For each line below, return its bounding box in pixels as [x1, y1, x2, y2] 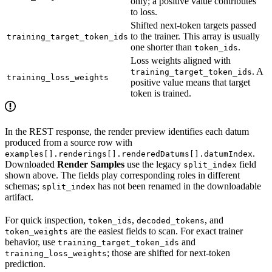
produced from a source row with [5, 137, 132, 148]
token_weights [5, 227, 68, 237]
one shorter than [131, 42, 194, 53]
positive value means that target [131, 77, 250, 88]
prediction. [5, 259, 46, 270]
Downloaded [5, 159, 57, 170]
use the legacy [124, 159, 183, 170]
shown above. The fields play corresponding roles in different [5, 170, 240, 181]
